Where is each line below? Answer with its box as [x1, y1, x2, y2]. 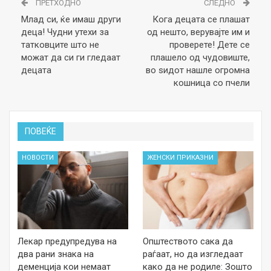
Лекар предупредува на [18, 235, 117, 247]
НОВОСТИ [22, 154, 54, 162]
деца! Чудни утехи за [21, 27, 109, 38]
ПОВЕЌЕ [25, 126, 56, 137]
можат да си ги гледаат [21, 52, 120, 64]
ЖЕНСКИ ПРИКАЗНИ [147, 154, 214, 162]
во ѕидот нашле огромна [146, 65, 250, 76]
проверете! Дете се [169, 39, 250, 51]
